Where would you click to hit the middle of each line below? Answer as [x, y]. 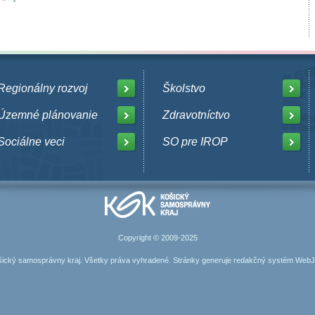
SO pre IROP [195, 142]
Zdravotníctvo [196, 115]
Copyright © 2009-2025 [157, 238]
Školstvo [184, 88]
